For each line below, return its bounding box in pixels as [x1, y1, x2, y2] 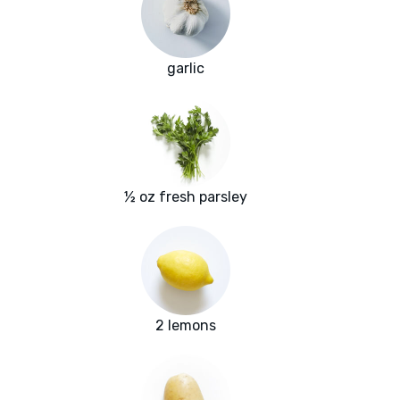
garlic [167, 60, 204, 78]
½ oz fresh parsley [124, 188, 247, 206]
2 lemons [155, 317, 216, 335]
